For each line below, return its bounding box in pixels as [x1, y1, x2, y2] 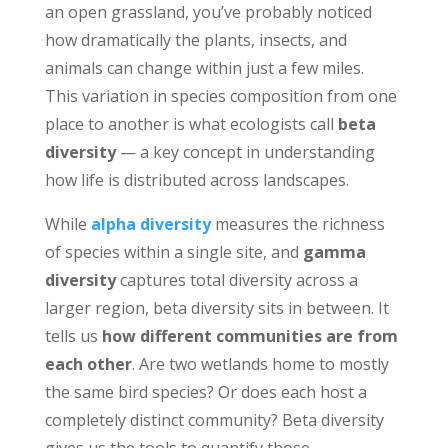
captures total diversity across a [115, 269, 358, 291]
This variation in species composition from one [44, 85, 397, 107]
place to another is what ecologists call [44, 113, 338, 135]
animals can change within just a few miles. [44, 57, 364, 79]
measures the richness [214, 213, 385, 235]
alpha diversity [90, 213, 211, 235]
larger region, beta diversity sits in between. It [44, 297, 389, 319]
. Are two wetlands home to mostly [131, 353, 389, 375]
